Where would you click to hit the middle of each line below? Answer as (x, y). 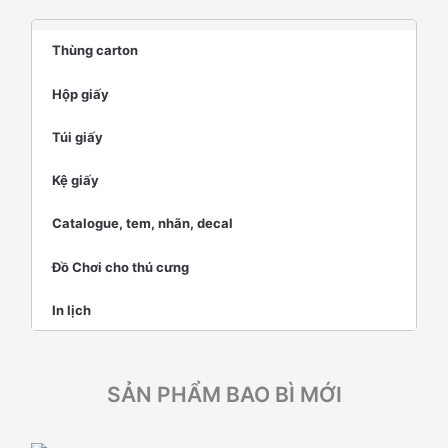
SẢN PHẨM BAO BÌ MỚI (224, 394)
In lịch (72, 309)
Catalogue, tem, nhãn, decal (143, 223)
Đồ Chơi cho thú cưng (121, 266)
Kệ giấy (76, 180)
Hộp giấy (81, 93)
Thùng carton (95, 50)
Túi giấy (78, 136)
